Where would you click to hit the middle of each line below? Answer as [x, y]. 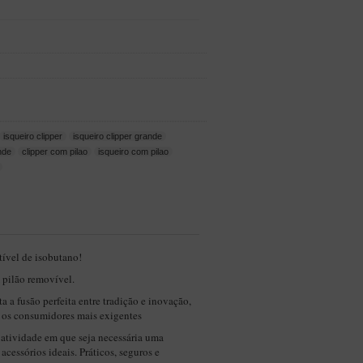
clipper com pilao [55, 152]
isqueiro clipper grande [118, 136]
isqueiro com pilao [134, 152]
